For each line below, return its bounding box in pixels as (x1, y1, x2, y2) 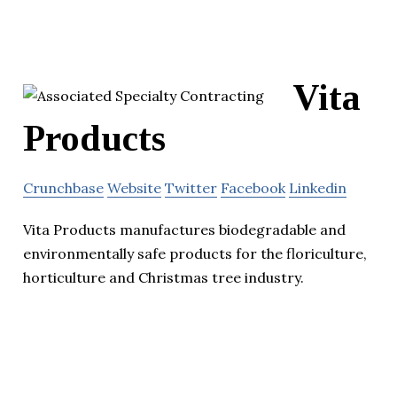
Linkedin (289, 179, 346, 198)
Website (107, 179, 161, 198)
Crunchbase (23, 179, 104, 198)
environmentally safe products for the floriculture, (23, 245, 367, 263)
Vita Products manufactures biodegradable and (23, 221, 346, 239)
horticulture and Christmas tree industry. (23, 269, 304, 287)
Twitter (165, 179, 217, 198)
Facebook (221, 179, 285, 198)
